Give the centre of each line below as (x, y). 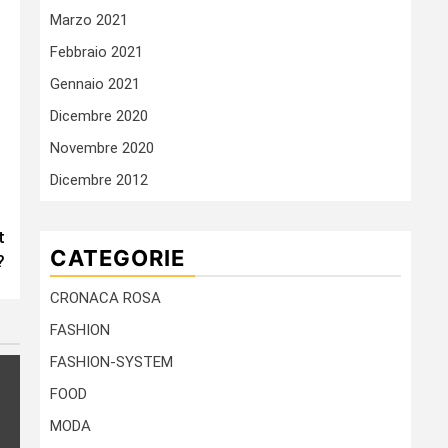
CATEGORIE (117, 258)
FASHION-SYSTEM (111, 362)
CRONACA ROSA (105, 298)
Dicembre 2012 (99, 180)
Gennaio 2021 (95, 84)
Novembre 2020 (102, 148)
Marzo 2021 (89, 20)
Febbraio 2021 (96, 52)
